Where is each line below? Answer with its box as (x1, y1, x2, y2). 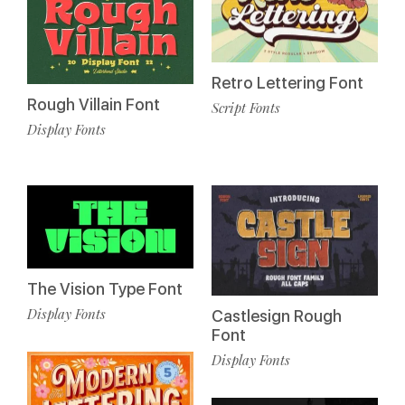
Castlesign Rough (212, 306, 342, 326)
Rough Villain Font (27, 94, 160, 114)
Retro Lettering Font (212, 73, 363, 93)
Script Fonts (212, 99, 280, 118)
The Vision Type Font (27, 278, 183, 298)
